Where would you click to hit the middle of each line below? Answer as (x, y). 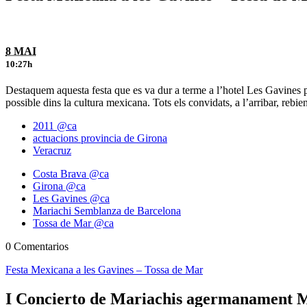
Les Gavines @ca (71, 199)
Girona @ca (59, 186)
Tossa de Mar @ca (73, 223)
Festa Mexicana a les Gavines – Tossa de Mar (104, 270)
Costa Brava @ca (71, 174)
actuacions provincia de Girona (100, 138)
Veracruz (52, 151)
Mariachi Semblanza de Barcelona (107, 211)
